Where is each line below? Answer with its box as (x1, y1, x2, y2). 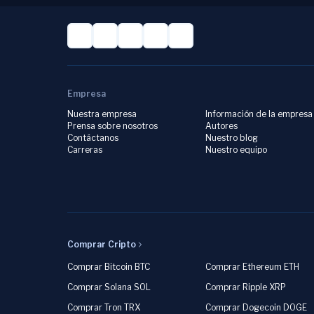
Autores (205, 121, 238, 131)
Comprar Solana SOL (67, 282, 151, 292)
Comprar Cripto (67, 239, 136, 250)
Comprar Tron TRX (67, 302, 140, 313)
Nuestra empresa (67, 109, 137, 119)
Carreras (67, 144, 102, 155)
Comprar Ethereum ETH (205, 261, 300, 272)
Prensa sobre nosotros (67, 121, 158, 131)
